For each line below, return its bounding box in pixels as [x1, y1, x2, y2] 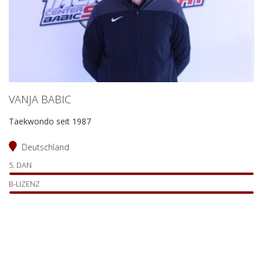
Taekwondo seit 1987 [9, 116, 91, 127]
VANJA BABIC [9, 92, 71, 106]
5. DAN [9, 160, 32, 170]
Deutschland [22, 141, 69, 153]
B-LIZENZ [9, 179, 40, 189]
